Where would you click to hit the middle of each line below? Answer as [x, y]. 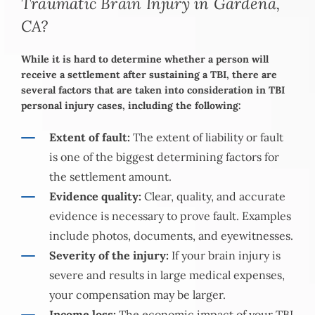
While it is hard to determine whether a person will [145, 59]
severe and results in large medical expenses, [167, 275]
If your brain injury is [225, 256]
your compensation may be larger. [137, 295]
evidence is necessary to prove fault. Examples [170, 216]
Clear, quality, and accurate [213, 197]
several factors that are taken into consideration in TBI [153, 90]
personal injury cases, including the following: [131, 106]
